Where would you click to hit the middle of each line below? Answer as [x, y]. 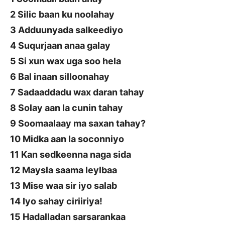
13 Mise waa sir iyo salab [64, 186]
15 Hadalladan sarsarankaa [68, 217]
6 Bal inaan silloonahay [60, 77]
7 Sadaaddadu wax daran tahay [77, 92]
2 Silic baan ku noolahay [62, 15]
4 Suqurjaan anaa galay [60, 46]
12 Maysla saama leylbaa [64, 170]
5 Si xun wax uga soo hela [66, 61]
